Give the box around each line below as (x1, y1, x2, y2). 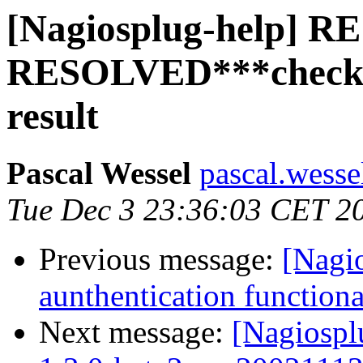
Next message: (39, 314, 232, 350)
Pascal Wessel (6, 156, 191, 191)
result (6, 95, 99, 137)
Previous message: (39, 241, 282, 277)
